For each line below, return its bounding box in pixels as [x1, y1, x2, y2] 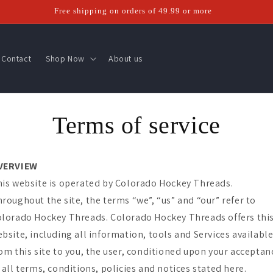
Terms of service [52, 111, 221, 139]
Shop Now [46, 52, 85, 64]
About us [108, 52, 143, 64]
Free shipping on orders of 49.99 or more [54, 6, 212, 15]
